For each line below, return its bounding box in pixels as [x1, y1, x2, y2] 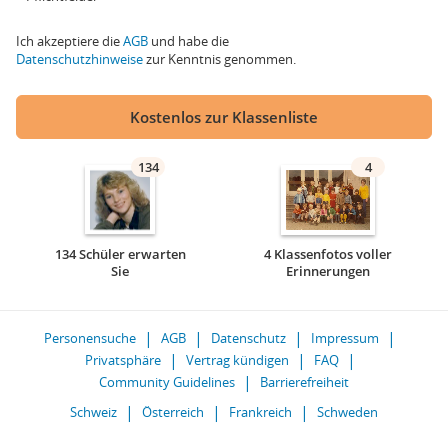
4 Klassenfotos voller [264, 245, 392, 263]
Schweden [317, 403, 378, 421]
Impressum [311, 329, 379, 347]
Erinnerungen [286, 262, 370, 280]
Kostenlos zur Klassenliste [130, 107, 318, 127]
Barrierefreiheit [260, 373, 349, 391]
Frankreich [229, 403, 292, 421]
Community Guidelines [99, 373, 235, 391]
